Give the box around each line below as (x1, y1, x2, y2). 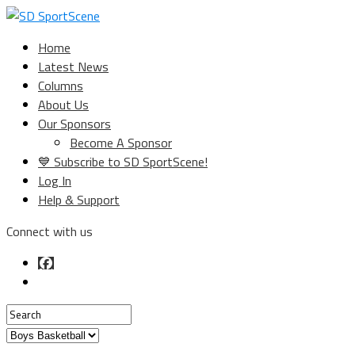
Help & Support (38, 190, 120, 209)
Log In (38, 171, 71, 190)
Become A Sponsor (70, 133, 172, 152)
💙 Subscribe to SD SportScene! (38, 152, 208, 171)
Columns (38, 76, 83, 95)
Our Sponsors (38, 114, 111, 133)
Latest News (38, 57, 109, 76)
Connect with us (6, 222, 93, 241)
